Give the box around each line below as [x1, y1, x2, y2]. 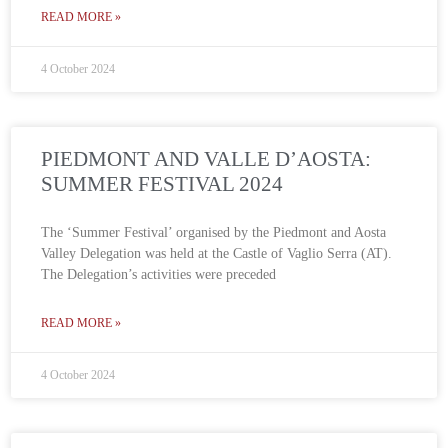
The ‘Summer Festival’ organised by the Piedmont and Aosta [41, 225, 387, 241]
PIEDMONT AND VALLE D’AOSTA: [41, 147, 372, 172]
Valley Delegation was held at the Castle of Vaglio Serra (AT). [41, 246, 393, 262]
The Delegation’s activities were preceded [41, 267, 277, 283]
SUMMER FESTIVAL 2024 [41, 172, 284, 197]
